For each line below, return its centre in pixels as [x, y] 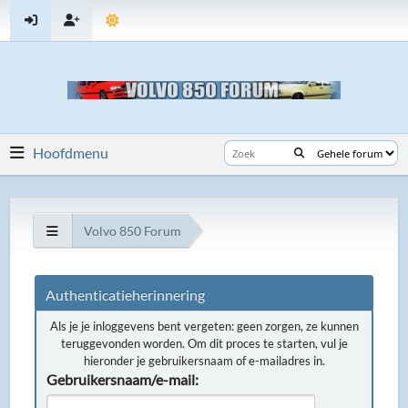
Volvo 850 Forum [133, 230]
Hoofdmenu [71, 153]
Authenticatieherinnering [126, 294]
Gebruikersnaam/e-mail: [123, 379]
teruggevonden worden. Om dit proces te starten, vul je [204, 343]
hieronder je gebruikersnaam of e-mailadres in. [204, 361]
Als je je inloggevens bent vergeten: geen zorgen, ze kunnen [204, 326]
